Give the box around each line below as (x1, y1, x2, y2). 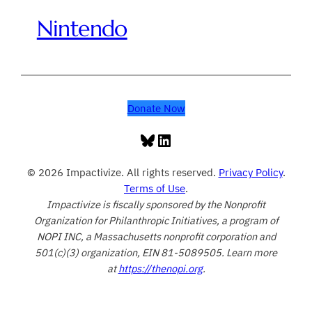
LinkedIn (155, 128, 222, 151)
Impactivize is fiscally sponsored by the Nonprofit (47, 198, 265, 212)
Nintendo (36, 14, 127, 42)
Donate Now (127, 102, 185, 116)
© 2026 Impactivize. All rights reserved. (26, 166, 219, 180)
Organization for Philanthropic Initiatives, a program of (33, 214, 279, 228)
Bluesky (139, 128, 199, 151)
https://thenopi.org (118, 262, 203, 276)
